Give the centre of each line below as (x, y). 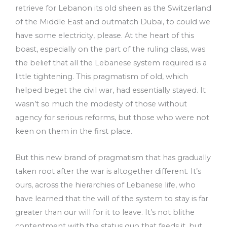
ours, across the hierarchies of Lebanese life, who (105, 185)
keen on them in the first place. (74, 131)
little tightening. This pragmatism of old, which (102, 76)
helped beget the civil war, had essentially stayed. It (110, 90)
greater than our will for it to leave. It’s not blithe (105, 213)
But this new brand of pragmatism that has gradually (113, 158)
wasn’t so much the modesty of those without (101, 104)
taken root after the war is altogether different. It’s (108, 172)
